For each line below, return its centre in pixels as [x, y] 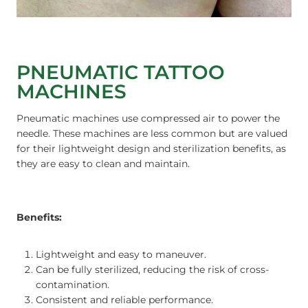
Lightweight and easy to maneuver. [121, 255]
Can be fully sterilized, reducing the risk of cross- [152, 270]
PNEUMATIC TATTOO [121, 73]
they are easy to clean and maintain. [103, 164]
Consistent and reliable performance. [124, 300]
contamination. [73, 285]
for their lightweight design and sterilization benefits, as [151, 149]
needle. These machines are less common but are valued [152, 134]
